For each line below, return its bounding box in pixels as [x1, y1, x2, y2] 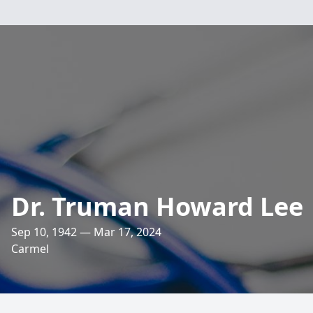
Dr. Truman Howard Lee [11, 189, 303, 224]
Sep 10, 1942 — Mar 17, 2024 [11, 224, 161, 240]
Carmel [11, 241, 49, 256]
